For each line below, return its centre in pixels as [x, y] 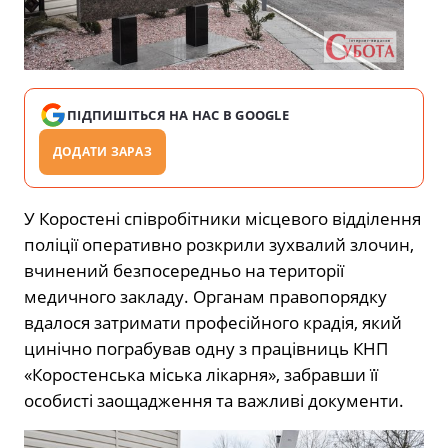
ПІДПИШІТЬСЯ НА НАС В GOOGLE [178, 114]
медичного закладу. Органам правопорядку [205, 296]
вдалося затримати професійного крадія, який [213, 322]
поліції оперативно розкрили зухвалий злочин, [219, 244]
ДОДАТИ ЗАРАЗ [102, 151]
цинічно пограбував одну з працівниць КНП [206, 348]
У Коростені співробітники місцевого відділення [222, 218]
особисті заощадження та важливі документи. [214, 400]
